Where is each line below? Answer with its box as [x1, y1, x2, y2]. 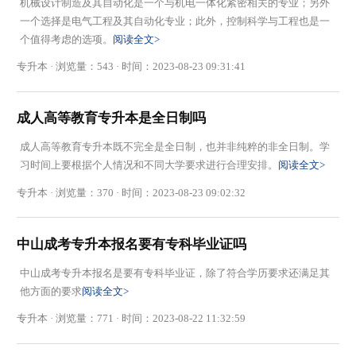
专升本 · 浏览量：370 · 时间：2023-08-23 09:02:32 [17, 186, 246, 199]
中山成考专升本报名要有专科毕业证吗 [17, 236, 247, 252]
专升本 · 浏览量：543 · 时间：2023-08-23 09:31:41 [17, 60, 246, 73]
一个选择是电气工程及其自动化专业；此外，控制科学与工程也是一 [19, 14, 330, 27]
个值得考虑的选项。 [19, 33, 113, 45]
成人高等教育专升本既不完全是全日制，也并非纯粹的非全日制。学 [19, 141, 330, 153]
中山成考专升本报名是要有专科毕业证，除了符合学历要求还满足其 [19, 266, 330, 279]
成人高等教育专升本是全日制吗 [17, 110, 207, 126]
